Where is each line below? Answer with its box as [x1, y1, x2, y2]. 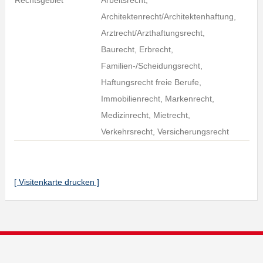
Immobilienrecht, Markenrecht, [100, 94, 214, 103]
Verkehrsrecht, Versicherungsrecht [100, 127, 229, 136]
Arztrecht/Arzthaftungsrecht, [100, 28, 205, 38]
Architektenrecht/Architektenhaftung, [100, 12, 236, 21]
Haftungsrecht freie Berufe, [100, 77, 201, 87]
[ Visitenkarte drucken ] [14, 177, 99, 187]
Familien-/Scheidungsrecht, [100, 61, 203, 70]
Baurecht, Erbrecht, [100, 45, 173, 54]
